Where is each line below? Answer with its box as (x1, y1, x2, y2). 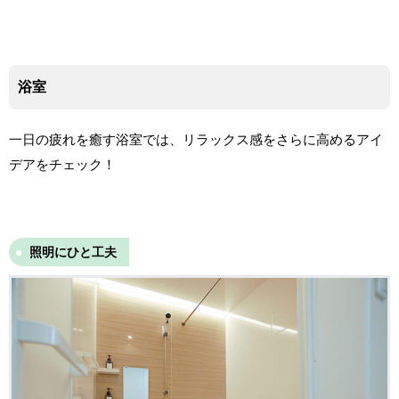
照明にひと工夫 (29, 244, 117, 259)
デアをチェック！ (9, 156, 116, 172)
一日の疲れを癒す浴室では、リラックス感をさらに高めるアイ (9, 131, 383, 147)
